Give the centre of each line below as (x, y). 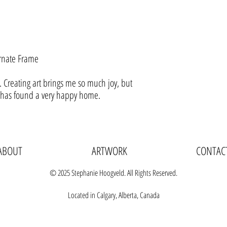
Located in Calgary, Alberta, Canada (113, 195)
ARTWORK (109, 150)
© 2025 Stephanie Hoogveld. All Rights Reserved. (113, 173)
